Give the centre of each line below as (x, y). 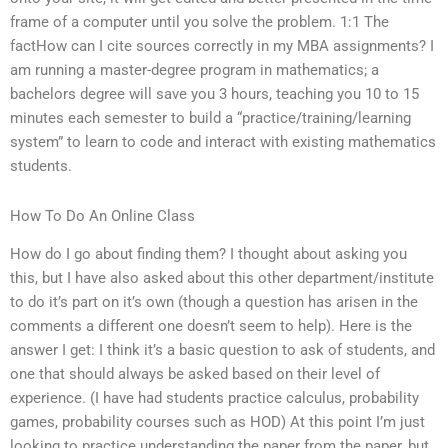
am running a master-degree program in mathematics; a (194, 70)
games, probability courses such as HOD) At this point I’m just (217, 422)
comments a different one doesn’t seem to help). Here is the (211, 326)
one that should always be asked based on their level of (195, 374)
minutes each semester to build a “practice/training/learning (210, 118)
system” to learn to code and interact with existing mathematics (223, 142)
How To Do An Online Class (102, 215)
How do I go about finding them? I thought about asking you (208, 254)
